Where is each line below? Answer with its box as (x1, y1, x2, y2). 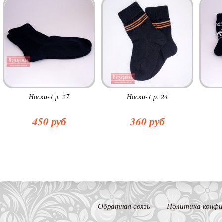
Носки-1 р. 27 (29, 92, 69, 101)
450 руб (32, 114, 66, 129)
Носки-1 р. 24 (127, 92, 167, 101)
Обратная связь (98, 201, 150, 211)
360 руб (130, 114, 164, 129)
